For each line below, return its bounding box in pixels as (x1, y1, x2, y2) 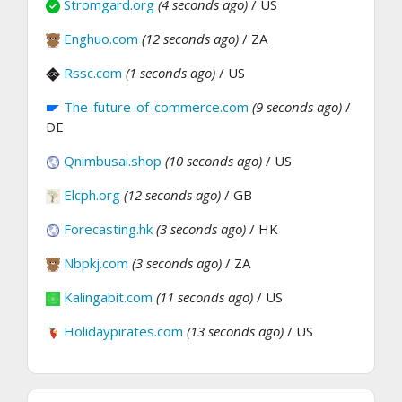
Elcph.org (64, 186, 120, 205)
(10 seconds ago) (165, 152, 262, 170)
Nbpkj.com (64, 254, 128, 273)
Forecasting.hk (64, 220, 153, 239)
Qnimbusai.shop (64, 152, 162, 170)
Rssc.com (64, 64, 122, 83)
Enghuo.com (64, 30, 138, 48)
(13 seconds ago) (187, 322, 284, 341)
